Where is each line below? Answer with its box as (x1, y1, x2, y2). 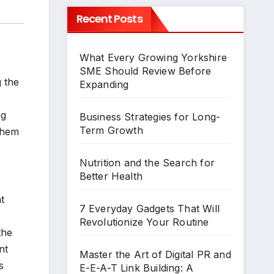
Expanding (79, 78, 129, 91)
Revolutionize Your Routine (79, 216, 209, 228)
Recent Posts (76, 11, 143, 26)
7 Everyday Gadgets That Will (79, 202, 220, 215)
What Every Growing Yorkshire (79, 51, 228, 64)
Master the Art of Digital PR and (79, 248, 231, 261)
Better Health (79, 170, 143, 182)
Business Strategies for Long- (79, 111, 221, 123)
